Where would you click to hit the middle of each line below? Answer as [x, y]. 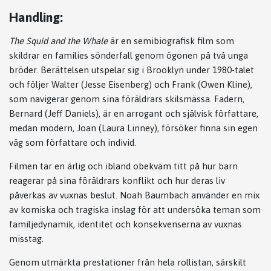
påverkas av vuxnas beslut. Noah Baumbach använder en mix [134, 195]
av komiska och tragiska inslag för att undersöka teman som [135, 209]
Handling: [36, 17]
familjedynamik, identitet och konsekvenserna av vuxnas [126, 224]
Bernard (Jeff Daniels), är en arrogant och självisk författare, [134, 113]
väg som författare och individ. [73, 142]
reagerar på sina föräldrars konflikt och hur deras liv [117, 180]
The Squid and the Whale [58, 41]
